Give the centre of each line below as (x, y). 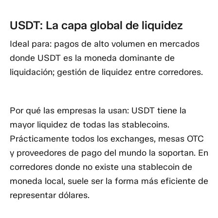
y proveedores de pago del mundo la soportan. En (109, 153)
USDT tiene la (158, 111)
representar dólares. (50, 195)
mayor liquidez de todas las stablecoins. (90, 125)
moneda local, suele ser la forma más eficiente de (109, 181)
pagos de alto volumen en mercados (126, 44)
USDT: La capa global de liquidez (96, 25)
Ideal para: (31, 44)
